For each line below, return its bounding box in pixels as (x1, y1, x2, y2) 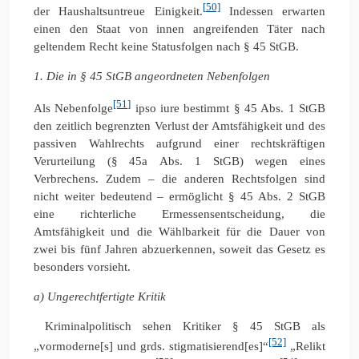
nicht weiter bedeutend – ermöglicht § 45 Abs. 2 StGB (34, 189, 325, 203)
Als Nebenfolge (34, 101, 114, 115)
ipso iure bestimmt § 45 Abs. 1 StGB (131, 101, 326, 115)
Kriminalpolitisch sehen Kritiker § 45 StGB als (45, 319, 325, 333)
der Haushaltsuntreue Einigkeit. (34, 4, 203, 18)
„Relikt (286, 339, 325, 353)
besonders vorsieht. (34, 260, 131, 273)
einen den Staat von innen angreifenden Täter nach (34, 22, 325, 35)
